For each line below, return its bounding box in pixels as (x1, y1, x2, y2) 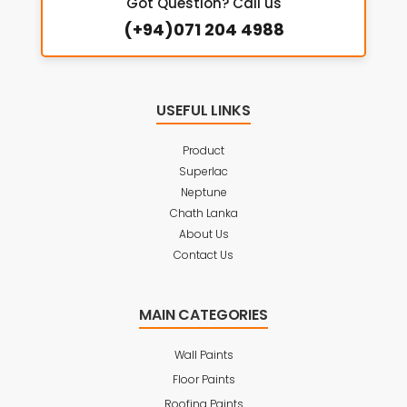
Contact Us (174, 247, 233, 263)
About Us (178, 226, 229, 242)
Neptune (180, 184, 227, 200)
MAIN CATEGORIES (139, 304, 268, 325)
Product (183, 143, 224, 158)
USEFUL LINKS (156, 100, 251, 121)
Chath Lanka (169, 205, 238, 221)
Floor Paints (172, 372, 235, 387)
